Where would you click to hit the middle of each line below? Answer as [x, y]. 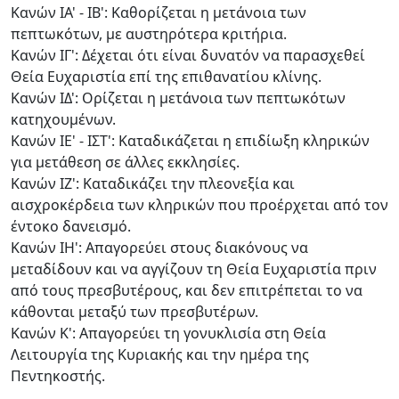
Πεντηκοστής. [58, 375]
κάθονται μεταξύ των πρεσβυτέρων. [134, 311]
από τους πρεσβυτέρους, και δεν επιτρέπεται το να [187, 290]
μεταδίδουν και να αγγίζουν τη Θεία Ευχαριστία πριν [194, 269]
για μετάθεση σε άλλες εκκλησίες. [125, 162]
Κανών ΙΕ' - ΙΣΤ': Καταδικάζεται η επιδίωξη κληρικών [190, 140]
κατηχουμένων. [63, 119]
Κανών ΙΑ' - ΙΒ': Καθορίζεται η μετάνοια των [159, 12]
